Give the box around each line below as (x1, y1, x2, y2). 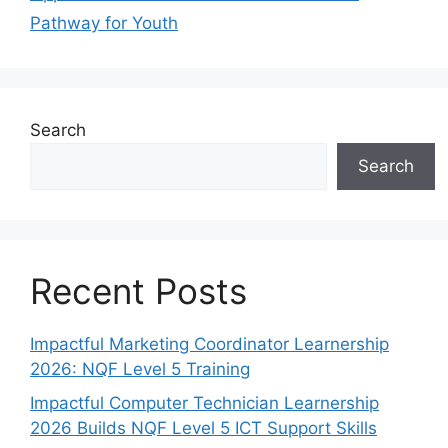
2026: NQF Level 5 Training (30, 359, 250, 380)
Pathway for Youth (30, 13, 178, 34)
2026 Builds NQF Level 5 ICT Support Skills (30, 417, 377, 438)
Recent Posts (30, 270, 247, 313)
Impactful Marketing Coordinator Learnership (30, 334, 389, 355)
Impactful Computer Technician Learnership (30, 392, 379, 413)
